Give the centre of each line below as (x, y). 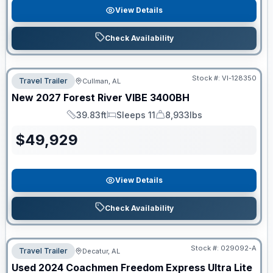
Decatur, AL (101, 251)
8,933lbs (183, 115)
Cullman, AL (101, 81)
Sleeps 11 (136, 115)
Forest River (93, 97)
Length (79, 120)
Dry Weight (177, 120)
